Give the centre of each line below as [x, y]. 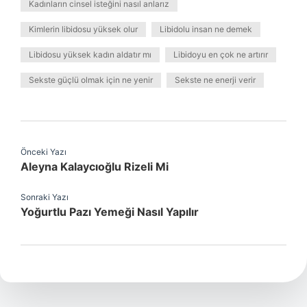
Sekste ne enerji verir [215, 80]
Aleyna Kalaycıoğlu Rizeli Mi [95, 167]
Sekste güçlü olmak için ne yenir [91, 80]
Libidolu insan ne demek [206, 29]
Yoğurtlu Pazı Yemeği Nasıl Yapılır [110, 212]
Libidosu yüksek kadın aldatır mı [90, 54]
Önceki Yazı [44, 152]
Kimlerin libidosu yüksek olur [83, 29]
